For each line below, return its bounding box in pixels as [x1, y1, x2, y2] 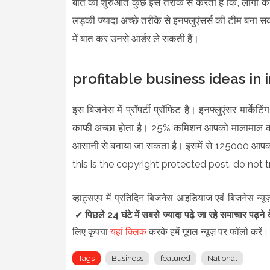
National [207, 253, 237, 263]
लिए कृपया [72, 225, 110, 237]
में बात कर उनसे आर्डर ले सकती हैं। [72, 32, 199, 45]
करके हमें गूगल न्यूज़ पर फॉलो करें [146, 225, 262, 237]
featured [160, 253, 190, 263]
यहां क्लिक [110, 225, 146, 237]
